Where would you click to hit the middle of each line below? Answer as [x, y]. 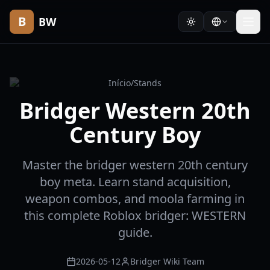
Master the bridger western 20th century [135, 165]
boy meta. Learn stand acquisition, [135, 182]
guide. [135, 232]
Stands [148, 83]
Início [120, 83]
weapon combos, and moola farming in [135, 199]
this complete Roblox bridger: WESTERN [135, 215]
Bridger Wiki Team [167, 261]
